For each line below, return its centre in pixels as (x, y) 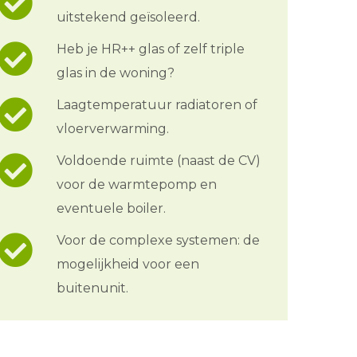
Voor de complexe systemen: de (158, 240)
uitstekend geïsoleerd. (128, 17)
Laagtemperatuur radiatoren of (157, 104)
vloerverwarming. (113, 128)
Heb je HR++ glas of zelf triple (151, 49)
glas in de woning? (116, 73)
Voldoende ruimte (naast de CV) (159, 160)
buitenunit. (92, 288)
